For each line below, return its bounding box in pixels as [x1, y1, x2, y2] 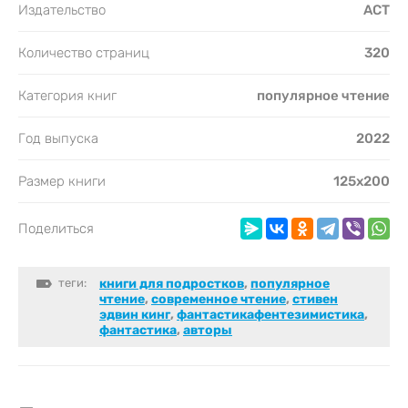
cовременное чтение [151, 291, 286, 307]
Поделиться [18, 219, 94, 237]
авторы [183, 321, 232, 338]
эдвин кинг [99, 306, 170, 322]
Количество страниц [18, 44, 149, 61]
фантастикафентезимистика [177, 306, 364, 322]
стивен [292, 291, 338, 307]
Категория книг [18, 87, 117, 104]
